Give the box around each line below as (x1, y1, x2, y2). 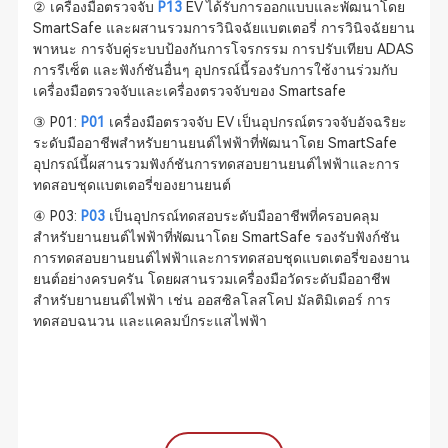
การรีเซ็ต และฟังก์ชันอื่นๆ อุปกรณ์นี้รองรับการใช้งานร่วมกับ (32, 62, 398, 78)
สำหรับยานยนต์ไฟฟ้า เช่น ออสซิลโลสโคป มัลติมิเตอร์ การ (32, 292, 391, 308)
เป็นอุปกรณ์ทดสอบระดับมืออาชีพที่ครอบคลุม (104, 208, 379, 224)
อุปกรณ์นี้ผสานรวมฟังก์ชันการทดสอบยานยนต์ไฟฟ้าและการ (32, 156, 400, 172)
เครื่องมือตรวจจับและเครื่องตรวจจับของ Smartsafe (32, 83, 346, 99)
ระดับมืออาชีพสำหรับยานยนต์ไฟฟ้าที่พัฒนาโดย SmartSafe (32, 135, 397, 151)
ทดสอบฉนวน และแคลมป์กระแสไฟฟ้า (32, 313, 267, 329)
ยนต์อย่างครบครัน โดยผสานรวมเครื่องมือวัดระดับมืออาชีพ (32, 271, 390, 287)
